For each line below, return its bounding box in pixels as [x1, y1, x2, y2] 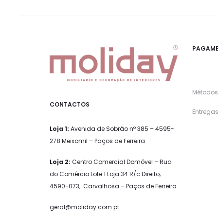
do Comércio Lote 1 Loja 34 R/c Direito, [50, 169, 161, 178]
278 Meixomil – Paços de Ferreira [50, 136, 145, 145]
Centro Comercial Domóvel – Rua [71, 157, 172, 166]
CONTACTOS [50, 100, 90, 109]
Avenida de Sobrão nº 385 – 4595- [69, 124, 174, 133]
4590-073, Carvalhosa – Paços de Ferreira [50, 182, 177, 190]
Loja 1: [50, 124, 69, 133]
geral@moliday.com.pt [50, 202, 119, 211]
